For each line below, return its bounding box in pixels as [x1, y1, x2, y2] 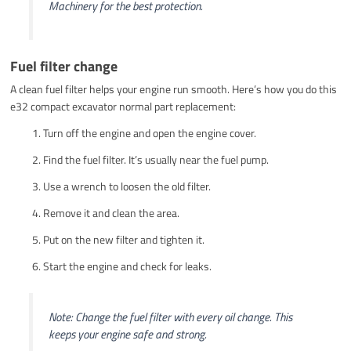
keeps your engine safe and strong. [48, 324, 207, 343]
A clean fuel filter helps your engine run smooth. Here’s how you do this [10, 80, 338, 97]
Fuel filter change [10, 55, 118, 77]
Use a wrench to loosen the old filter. [43, 177, 212, 194]
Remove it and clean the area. [43, 204, 180, 221]
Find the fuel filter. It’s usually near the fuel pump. [43, 150, 270, 168]
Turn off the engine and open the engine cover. [43, 124, 257, 141]
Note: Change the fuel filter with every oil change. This [48, 307, 292, 326]
